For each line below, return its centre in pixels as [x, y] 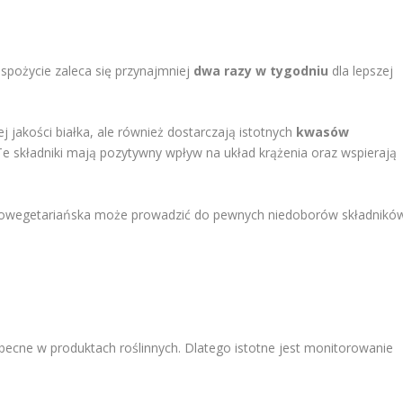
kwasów [323, 132]
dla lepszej [361, 71]
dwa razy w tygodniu [261, 71]
